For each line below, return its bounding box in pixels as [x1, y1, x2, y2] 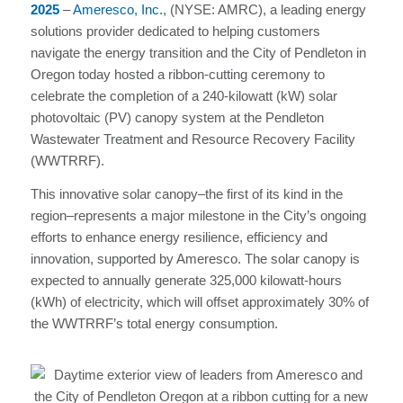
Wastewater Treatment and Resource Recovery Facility [30, 131, 355, 148]
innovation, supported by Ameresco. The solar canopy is [30, 251, 360, 266]
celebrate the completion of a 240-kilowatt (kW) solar [30, 88, 337, 104]
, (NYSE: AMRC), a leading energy [162, 2, 366, 18]
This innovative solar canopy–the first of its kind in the [30, 186, 343, 201]
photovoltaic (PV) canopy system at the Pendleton [30, 110, 324, 126]
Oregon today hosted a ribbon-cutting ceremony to [30, 67, 325, 83]
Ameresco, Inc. [72, 2, 163, 18]
